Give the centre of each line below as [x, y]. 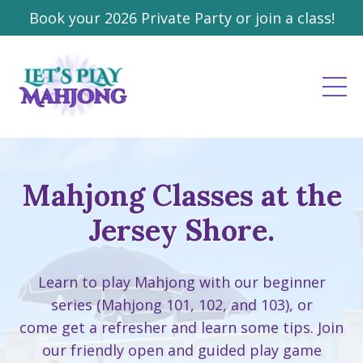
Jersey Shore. [181, 230]
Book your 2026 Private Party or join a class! [181, 18]
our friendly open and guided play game [181, 350]
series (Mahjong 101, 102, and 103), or [181, 305]
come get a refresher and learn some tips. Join [181, 327]
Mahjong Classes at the [181, 195]
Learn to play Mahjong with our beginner [181, 282]
